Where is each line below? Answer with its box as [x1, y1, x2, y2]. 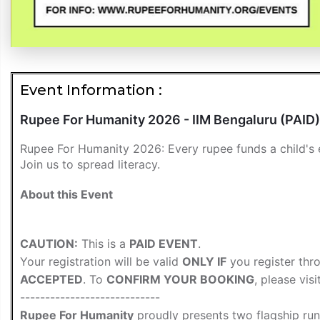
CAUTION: [20, 236, 78, 251]
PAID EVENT [129, 236, 198, 251]
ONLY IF [182, 254, 226, 269]
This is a [78, 236, 129, 251]
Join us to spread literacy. [20, 156, 160, 171]
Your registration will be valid [20, 254, 182, 269]
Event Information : [20, 81, 162, 99]
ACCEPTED [20, 271, 83, 286]
